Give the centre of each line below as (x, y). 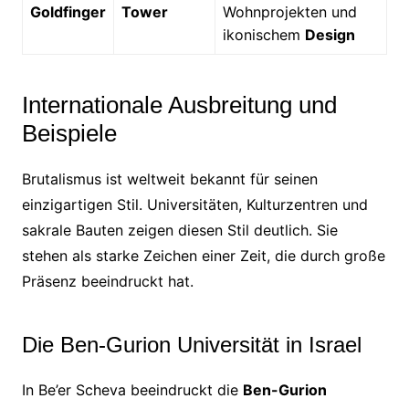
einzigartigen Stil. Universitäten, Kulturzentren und (194, 204)
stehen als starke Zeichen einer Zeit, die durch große (203, 255)
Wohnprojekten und (289, 11)
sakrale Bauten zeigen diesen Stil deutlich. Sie (179, 230)
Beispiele (69, 133)
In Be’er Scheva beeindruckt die (132, 389)
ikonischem (263, 34)
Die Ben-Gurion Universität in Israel (191, 344)
